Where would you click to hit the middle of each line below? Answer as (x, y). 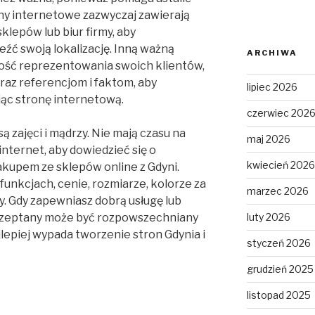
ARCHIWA (272, 53)
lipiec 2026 (272, 87)
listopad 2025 (278, 295)
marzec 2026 (277, 191)
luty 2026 (268, 217)
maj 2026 (268, 139)
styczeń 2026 (278, 243)
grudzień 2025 (280, 269)
